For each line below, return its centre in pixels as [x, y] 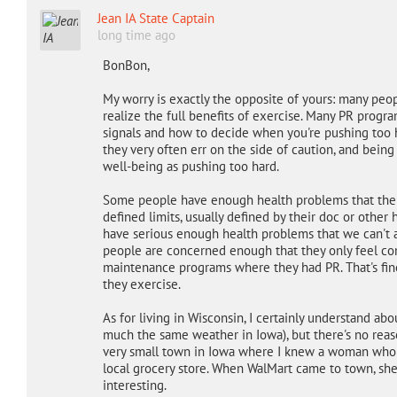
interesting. [134, 385]
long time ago [136, 35]
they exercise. [141, 284]
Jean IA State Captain [156, 18]
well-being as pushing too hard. [191, 166]
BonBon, [126, 65]
